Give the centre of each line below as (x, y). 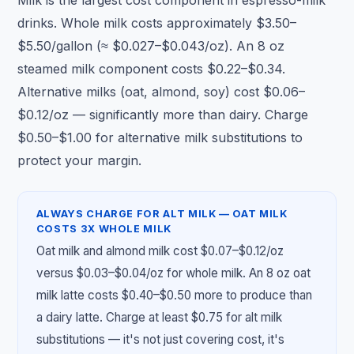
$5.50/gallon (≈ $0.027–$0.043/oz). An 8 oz (151, 46)
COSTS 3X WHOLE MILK (104, 228)
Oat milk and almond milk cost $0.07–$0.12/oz (160, 250)
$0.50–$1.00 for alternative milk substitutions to (160, 138)
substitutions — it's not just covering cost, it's (160, 339)
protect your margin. (80, 161)
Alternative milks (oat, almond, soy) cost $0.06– (162, 92)
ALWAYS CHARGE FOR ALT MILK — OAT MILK (162, 213)
